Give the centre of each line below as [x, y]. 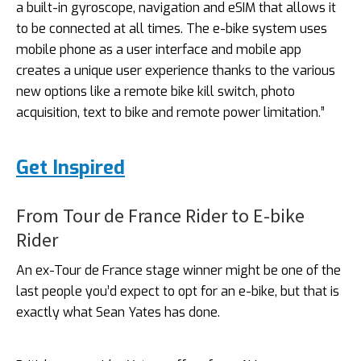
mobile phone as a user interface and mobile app [159, 49]
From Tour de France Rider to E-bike [160, 215]
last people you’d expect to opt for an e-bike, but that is [178, 291]
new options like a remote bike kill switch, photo [156, 91]
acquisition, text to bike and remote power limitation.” [170, 112]
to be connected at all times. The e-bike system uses [172, 28]
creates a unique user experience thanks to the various [176, 70]
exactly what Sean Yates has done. [118, 312]
